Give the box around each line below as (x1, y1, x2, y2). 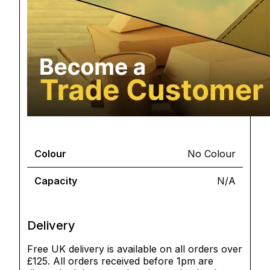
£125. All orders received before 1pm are (27, 255, 213, 267)
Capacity (34, 175, 77, 187)
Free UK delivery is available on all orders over (27, 243, 242, 255)
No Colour (187, 148, 236, 160)
